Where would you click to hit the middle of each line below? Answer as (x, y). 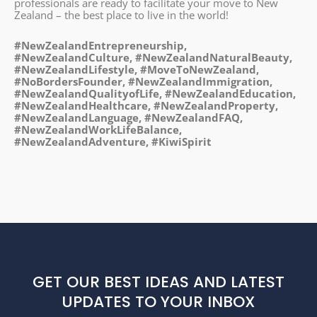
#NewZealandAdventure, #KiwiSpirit (113, 141)
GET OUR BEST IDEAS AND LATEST (158, 282)
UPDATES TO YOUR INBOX (158, 302)
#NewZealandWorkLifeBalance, (98, 129)
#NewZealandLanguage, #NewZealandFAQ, (128, 117)
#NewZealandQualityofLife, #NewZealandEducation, (155, 93)
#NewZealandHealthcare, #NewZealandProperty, (146, 105)
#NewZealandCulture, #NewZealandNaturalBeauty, (153, 57)
